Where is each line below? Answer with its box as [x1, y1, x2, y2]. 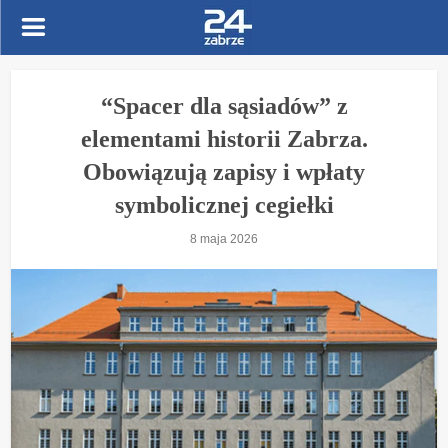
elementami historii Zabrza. [80, 126, 368, 152]
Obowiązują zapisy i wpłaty [83, 159, 365, 185]
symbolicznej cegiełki [114, 192, 334, 218]
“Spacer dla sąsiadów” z [100, 93, 348, 119]
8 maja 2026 [190, 232, 258, 246]
